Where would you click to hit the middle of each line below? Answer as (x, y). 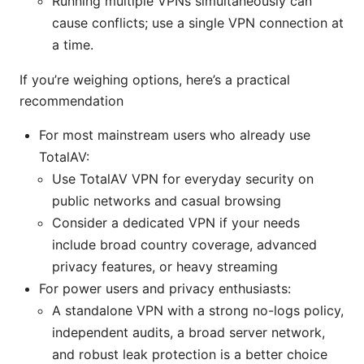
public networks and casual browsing (167, 201)
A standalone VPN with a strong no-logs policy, (198, 311)
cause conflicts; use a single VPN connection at (198, 23)
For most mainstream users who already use (175, 135)
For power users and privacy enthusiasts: (165, 289)
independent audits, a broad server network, (188, 333)
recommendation (71, 101)
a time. (73, 45)
